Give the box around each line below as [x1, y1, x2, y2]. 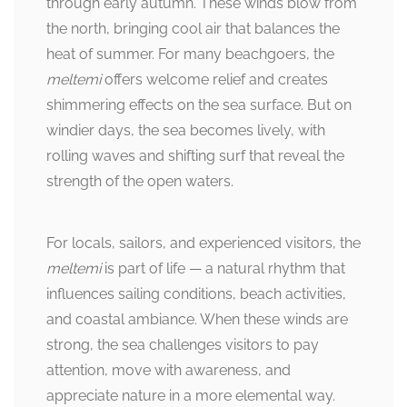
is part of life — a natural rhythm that [101, 260, 345, 278]
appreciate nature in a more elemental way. [46, 387, 335, 405]
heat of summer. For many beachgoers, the [46, 45, 334, 64]
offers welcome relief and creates [101, 71, 328, 89]
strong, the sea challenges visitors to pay [46, 336, 319, 354]
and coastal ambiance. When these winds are [46, 311, 348, 329]
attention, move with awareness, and [46, 362, 291, 380]
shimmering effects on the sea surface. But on [46, 96, 352, 114]
